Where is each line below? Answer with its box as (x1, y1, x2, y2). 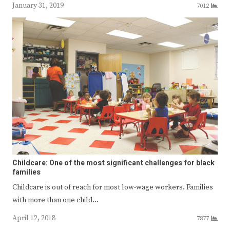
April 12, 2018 (12, 213, 55, 223)
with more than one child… (12, 195, 99, 205)
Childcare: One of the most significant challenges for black (12, 157, 215, 168)
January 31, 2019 (12, 1, 64, 11)
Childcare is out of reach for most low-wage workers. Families (12, 182, 213, 192)
